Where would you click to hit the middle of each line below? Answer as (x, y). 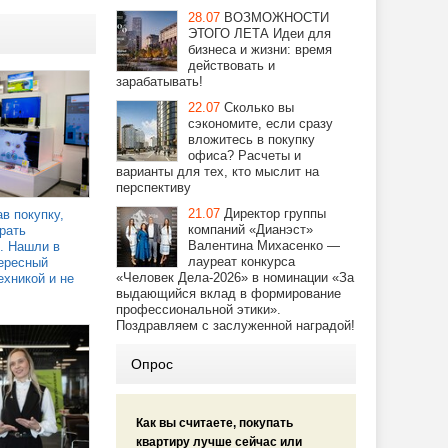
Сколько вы (259, 107)
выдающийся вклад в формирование (228, 293)
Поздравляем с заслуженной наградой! (235, 325)
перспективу (153, 187)
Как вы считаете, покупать (214, 423)
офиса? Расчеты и (244, 155)
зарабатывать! (159, 81)
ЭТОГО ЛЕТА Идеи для (259, 33)
